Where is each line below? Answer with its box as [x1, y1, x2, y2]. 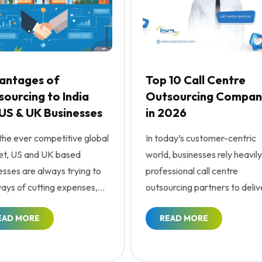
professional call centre [145, 165, 238, 177]
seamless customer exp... [145, 198, 247, 210]
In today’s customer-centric [145, 132, 256, 144]
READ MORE [159, 213, 208, 224]
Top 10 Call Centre [145, 73, 246, 88]
